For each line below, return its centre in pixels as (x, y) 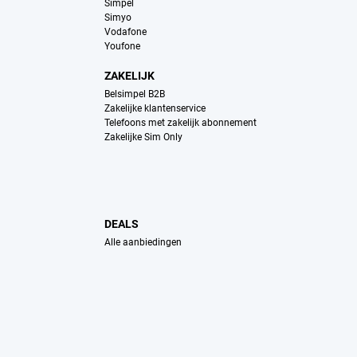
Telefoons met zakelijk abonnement (180, 123)
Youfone (122, 47)
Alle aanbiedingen (143, 243)
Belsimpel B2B (134, 94)
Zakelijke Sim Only (143, 137)
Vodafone (125, 32)
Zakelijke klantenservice (155, 109)
